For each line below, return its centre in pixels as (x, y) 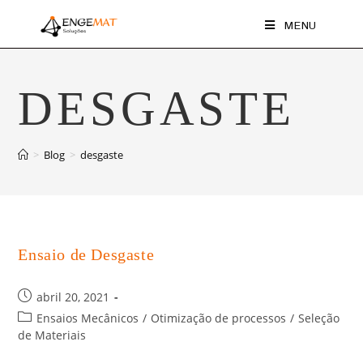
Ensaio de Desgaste (86, 254)
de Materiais (52, 335)
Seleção (319, 318)
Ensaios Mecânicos (88, 318)
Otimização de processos (219, 318)
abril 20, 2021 (73, 297)
